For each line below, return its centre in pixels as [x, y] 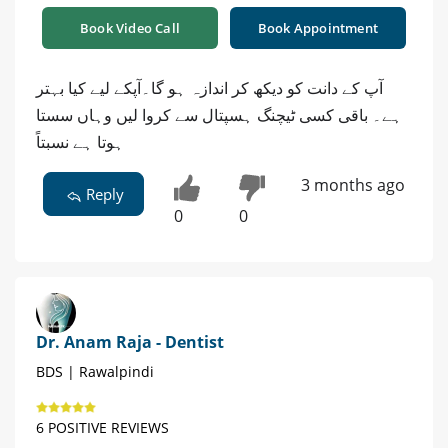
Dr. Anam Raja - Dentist [130, 341]
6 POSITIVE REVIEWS [102, 427]
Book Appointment [318, 27]
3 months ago [352, 184]
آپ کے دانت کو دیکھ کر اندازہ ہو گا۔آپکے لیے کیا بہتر [209, 87]
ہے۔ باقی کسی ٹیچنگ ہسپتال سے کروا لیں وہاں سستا [219, 114]
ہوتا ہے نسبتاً [80, 141]
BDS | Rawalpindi [95, 371]
